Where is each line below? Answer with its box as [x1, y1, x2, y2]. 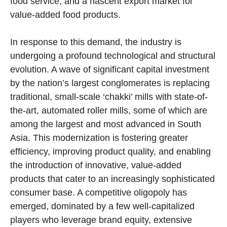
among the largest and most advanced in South [10, 119, 201, 130]
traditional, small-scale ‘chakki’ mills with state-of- [10, 92, 208, 102]
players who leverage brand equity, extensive [10, 215, 192, 225]
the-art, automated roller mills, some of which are [10, 105, 207, 116]
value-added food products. [10, 10, 121, 20]
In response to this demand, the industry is [10, 37, 181, 48]
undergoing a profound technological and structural [10, 51, 215, 61]
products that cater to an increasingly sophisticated [10, 174, 215, 184]
